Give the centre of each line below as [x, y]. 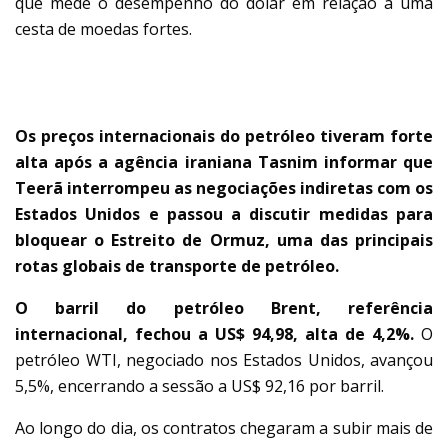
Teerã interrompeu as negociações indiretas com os [224, 187]
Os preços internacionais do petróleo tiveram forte [224, 135]
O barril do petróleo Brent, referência [224, 307]
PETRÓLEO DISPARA [119, 81]
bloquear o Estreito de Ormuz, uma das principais [224, 239]
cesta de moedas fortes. [103, 28]
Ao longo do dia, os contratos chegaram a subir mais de [224, 427]
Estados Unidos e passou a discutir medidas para [224, 213]
